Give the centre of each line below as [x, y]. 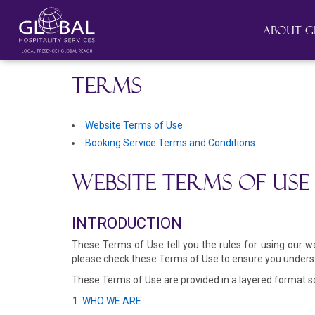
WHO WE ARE [112, 301]
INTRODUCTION [127, 223]
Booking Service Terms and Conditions [170, 143]
